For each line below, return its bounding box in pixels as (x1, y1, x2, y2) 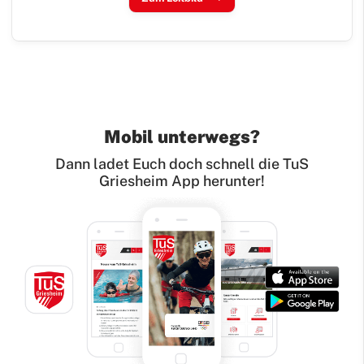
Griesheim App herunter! (99, 172, 265, 190)
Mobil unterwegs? (104, 126, 260, 148)
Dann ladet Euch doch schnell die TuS (55, 155, 309, 173)
